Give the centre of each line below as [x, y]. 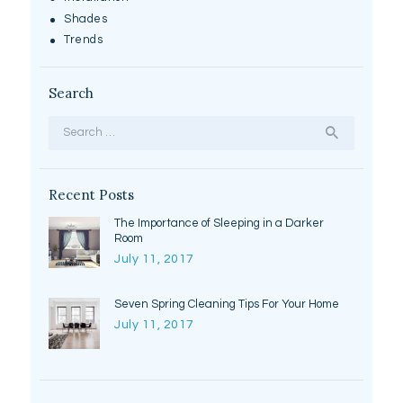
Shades [86, 18]
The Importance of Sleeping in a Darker [219, 224]
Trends [84, 40]
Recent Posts [91, 194]
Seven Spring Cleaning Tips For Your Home [227, 304]
